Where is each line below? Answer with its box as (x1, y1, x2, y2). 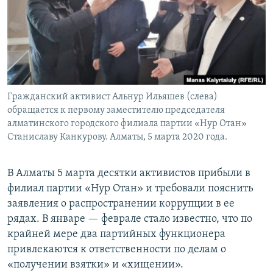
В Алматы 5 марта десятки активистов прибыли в (7, 168, 250, 180)
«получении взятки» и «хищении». (7, 259, 183, 271)
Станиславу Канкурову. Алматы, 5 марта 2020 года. (7, 132, 227, 143)
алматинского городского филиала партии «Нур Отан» (7, 119, 247, 129)
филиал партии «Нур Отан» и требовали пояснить (7, 183, 253, 195)
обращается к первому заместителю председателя (7, 105, 225, 116)
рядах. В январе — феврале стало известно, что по (7, 213, 252, 225)
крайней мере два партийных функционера (7, 229, 225, 241)
